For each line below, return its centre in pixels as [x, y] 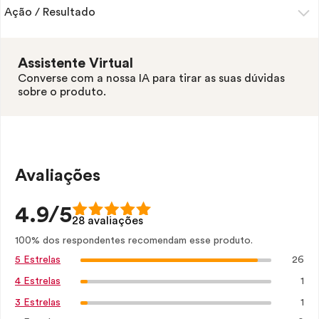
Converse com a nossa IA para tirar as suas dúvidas [151, 78]
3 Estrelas [38, 303]
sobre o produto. [62, 92]
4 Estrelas [38, 281]
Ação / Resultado [50, 12]
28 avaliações [108, 221]
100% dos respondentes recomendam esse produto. [134, 241]
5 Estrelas [38, 260]
